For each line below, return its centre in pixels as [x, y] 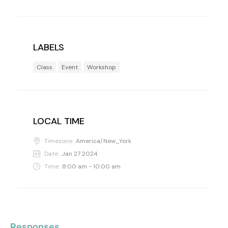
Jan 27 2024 [80, 154]
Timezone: [59, 141]
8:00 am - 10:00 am [91, 167]
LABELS [49, 48]
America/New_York [104, 141]
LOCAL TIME [59, 121]
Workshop [102, 67]
